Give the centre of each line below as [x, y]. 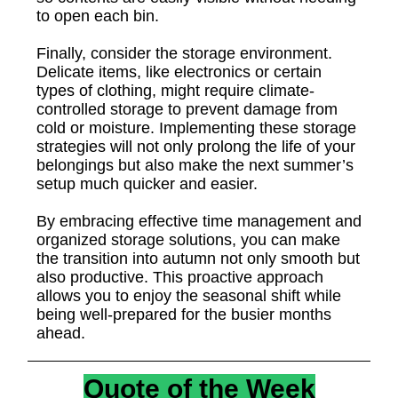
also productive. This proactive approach [180, 277]
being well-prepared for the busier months [184, 314]
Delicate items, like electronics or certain [179, 72]
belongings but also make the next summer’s [195, 165]
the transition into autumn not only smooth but [198, 259]
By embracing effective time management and [199, 221]
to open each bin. [98, 16]
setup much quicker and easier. [147, 184]
